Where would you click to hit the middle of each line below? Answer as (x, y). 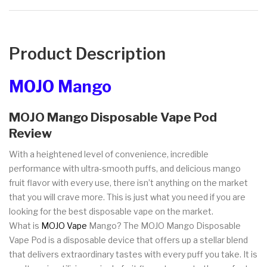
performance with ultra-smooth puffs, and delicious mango (125, 168)
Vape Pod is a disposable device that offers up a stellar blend (128, 240)
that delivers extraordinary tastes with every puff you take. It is (133, 254)
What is (25, 225)
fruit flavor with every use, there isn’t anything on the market (128, 182)
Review (30, 133)
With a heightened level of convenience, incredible (109, 154)
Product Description (87, 54)
